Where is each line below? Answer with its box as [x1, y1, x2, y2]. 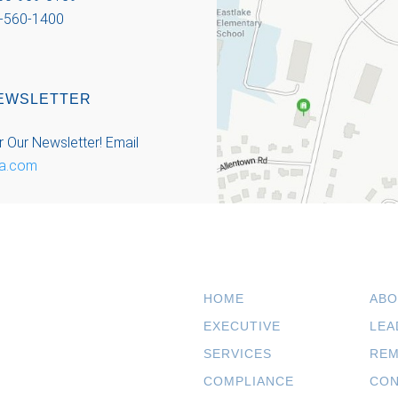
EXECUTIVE [203, 319, 281, 334]
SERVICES [203, 346, 272, 362]
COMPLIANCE [203, 374, 294, 389]
